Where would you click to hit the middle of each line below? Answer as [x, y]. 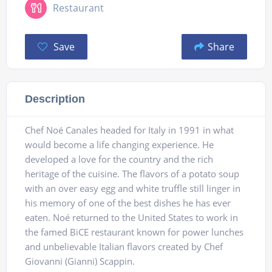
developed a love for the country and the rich [119, 159]
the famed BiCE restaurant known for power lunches [134, 232]
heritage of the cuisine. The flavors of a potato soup [132, 174]
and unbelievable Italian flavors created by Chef [124, 247]
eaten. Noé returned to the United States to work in [131, 218]
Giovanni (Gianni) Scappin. [80, 261]
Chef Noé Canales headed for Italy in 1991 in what [129, 130]
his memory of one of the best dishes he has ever [128, 203]
